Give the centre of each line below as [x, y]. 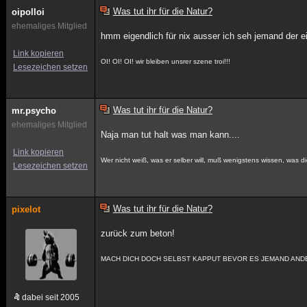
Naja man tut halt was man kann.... [171, 135]
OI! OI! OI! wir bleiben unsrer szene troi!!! [166, 61]
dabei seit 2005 [51, 297]
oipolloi [28, 12]
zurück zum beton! [138, 233]
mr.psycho [34, 111]
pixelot [26, 209]
